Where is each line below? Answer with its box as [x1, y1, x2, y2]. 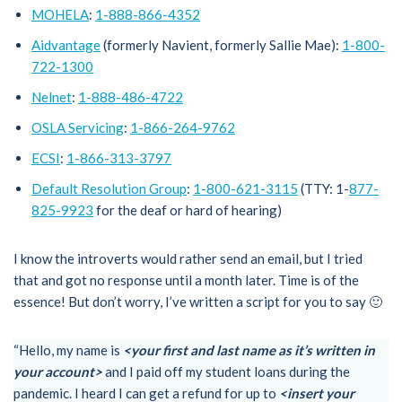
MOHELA [31, 6, 89, 23]
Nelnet [31, 89, 72, 106]
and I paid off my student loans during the [102, 363, 350, 380]
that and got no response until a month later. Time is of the [13, 272, 359, 289]
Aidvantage [31, 37, 100, 54]
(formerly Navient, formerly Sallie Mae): [100, 37, 342, 54]
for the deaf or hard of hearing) [93, 202, 282, 219]
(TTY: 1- [298, 180, 349, 197]
